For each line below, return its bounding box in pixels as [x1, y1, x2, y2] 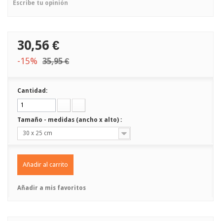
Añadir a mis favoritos [17, 184, 86, 191]
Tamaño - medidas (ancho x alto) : [17, 116, 123, 123]
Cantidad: [17, 87, 47, 94]
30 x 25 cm [23, 130, 52, 137]
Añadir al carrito [23, 161, 68, 168]
